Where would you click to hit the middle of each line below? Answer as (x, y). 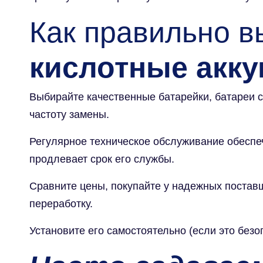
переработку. (61, 203)
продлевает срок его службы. (102, 159)
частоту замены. (69, 114)
